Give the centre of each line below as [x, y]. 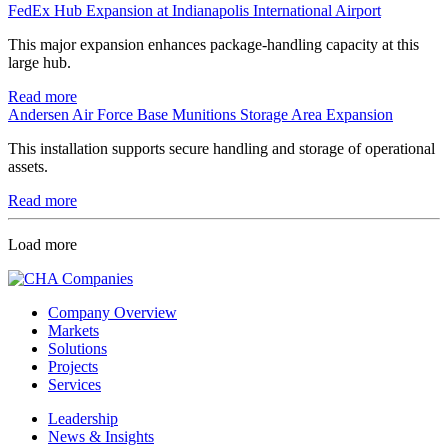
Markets [73, 330]
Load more [42, 244]
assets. [28, 166]
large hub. [39, 62]
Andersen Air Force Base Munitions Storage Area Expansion [200, 114]
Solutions [77, 348]
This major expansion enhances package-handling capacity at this [213, 44]
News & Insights [101, 436]
